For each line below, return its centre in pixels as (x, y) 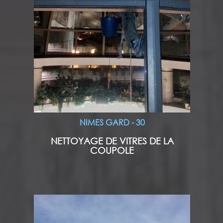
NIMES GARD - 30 (112, 122)
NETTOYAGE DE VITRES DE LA (112, 141)
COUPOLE (112, 151)
